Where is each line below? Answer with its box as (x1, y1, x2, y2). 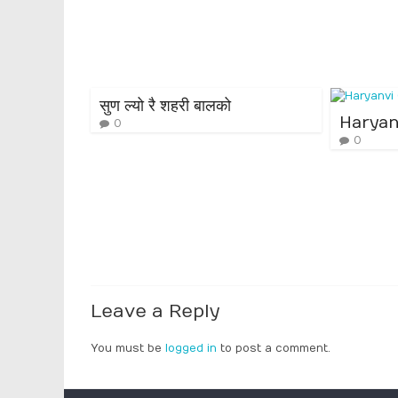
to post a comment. (217, 341, 330, 354)
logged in (165, 341, 217, 354)
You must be (91, 341, 165, 354)
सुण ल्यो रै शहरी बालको (99, 97, 231, 116)
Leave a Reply (91, 300, 220, 322)
